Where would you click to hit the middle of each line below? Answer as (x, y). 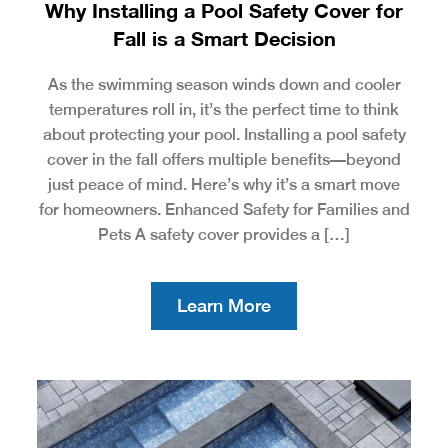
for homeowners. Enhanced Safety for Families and (224, 210)
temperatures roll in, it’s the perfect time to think (224, 110)
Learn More (224, 306)
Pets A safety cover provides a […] (224, 235)
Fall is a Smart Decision (224, 38)
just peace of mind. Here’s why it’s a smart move (224, 185)
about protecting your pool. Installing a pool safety (224, 135)
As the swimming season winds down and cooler (224, 85)
